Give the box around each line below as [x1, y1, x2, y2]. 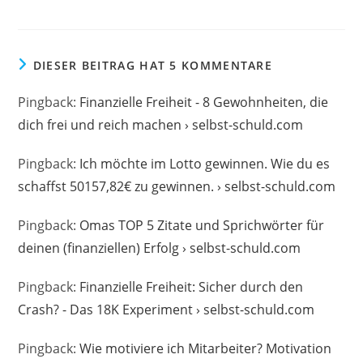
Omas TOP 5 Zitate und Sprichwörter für [79, 216, 325, 234]
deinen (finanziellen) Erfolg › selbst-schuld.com [18, 238, 301, 257]
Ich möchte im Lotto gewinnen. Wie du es [79, 154, 331, 173]
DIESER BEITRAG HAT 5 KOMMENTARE [32, 57, 273, 73]
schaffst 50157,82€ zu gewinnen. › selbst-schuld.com [18, 177, 336, 195]
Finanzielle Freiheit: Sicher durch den [79, 277, 304, 296]
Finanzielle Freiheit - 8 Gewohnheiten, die [79, 92, 329, 111]
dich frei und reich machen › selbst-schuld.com [18, 115, 304, 134]
